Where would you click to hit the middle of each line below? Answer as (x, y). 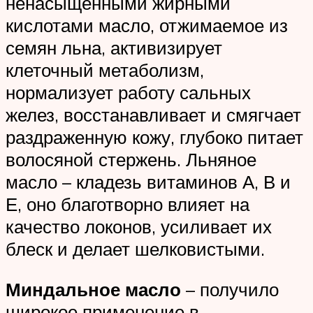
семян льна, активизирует (114, 47)
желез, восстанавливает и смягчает (153, 114)
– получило (230, 289)
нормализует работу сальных (128, 92)
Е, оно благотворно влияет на (128, 204)
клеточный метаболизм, (105, 70)
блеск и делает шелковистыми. (135, 248)
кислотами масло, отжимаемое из (147, 25)
